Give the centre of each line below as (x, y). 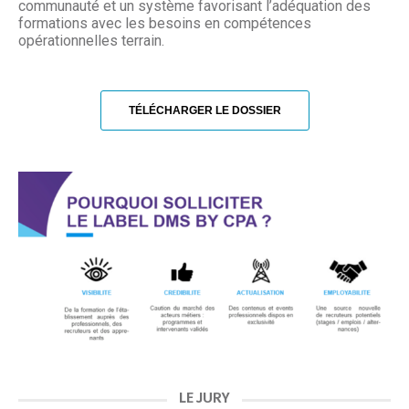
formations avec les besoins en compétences (165, 24)
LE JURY (204, 398)
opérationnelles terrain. (91, 41)
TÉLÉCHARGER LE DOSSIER (204, 111)
